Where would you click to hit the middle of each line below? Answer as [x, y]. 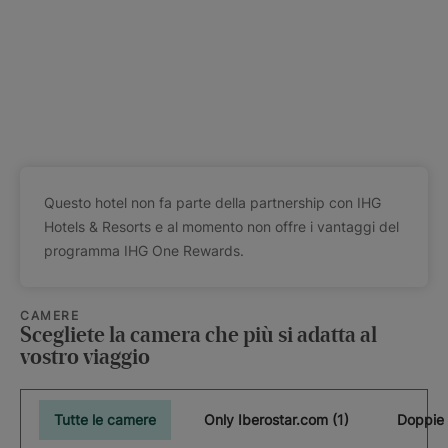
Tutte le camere [105, 419]
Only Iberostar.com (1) [276, 419]
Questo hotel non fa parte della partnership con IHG [212, 202]
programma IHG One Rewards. [144, 250]
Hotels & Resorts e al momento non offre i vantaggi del [221, 226]
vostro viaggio [85, 358]
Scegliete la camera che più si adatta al [198, 336]
